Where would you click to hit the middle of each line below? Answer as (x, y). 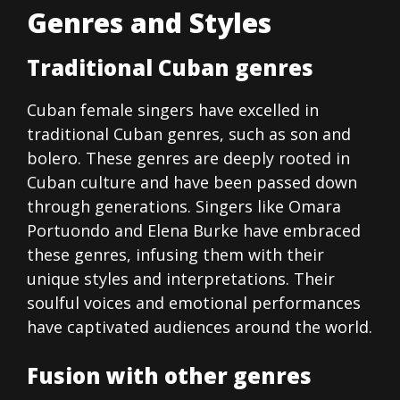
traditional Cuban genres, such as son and (189, 134)
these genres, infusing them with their (175, 255)
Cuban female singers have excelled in (173, 110)
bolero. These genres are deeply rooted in (188, 158)
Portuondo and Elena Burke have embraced (194, 231)
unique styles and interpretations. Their (181, 279)
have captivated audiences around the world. (200, 327)
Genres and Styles (149, 23)
